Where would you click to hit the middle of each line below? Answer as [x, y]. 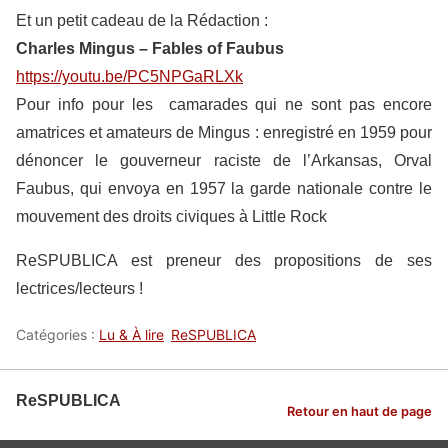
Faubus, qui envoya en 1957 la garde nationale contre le [224, 188]
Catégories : [57, 334]
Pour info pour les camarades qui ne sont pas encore [224, 104]
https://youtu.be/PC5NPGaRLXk [129, 76]
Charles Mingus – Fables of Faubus [150, 48]
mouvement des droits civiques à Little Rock [171, 216]
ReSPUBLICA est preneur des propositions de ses [224, 260]
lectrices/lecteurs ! [79, 288]
